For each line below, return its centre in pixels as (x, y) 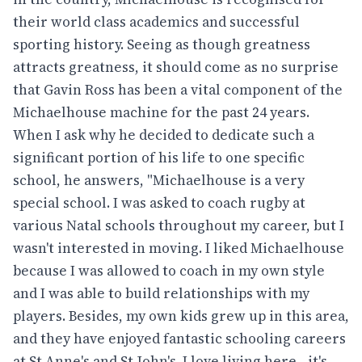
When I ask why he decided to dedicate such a (164, 135)
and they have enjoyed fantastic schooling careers (179, 338)
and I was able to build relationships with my (161, 293)
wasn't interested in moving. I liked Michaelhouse (179, 248)
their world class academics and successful (156, 21)
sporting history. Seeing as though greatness (162, 44)
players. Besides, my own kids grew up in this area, (181, 316)
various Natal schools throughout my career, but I (179, 225)
